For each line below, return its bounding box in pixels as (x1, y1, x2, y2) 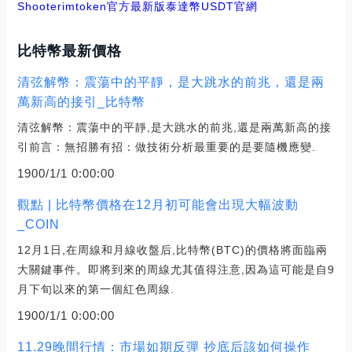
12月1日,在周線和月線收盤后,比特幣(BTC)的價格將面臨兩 (16, 243, 328, 256)
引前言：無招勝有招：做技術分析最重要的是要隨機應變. (16, 140, 316, 153)
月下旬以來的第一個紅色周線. (16, 282, 174, 295)
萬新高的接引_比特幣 (16, 94, 145, 108)
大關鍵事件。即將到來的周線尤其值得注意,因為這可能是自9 (16, 262, 335, 276)
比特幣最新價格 (16, 42, 122, 59)
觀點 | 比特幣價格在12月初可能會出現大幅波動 (16, 197, 299, 211)
